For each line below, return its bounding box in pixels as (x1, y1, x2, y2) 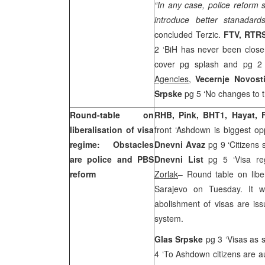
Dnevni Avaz (154, 138, 208, 150)
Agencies (154, 73, 189, 85)
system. (154, 212, 183, 224)
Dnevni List (154, 153, 203, 165)
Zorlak (154, 168, 178, 180)
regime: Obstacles (70, 138, 154, 150)
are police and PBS (70, 153, 154, 165)
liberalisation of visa (70, 124, 154, 135)
